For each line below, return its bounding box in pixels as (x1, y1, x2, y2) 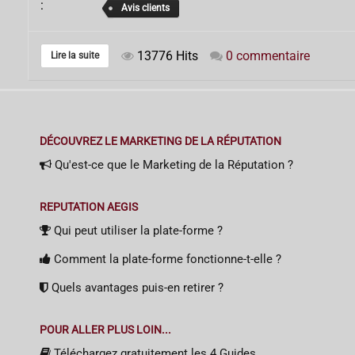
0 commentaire (226, 48, 310, 63)
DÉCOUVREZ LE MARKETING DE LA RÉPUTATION (40, 134, 281, 147)
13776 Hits (134, 48, 198, 63)
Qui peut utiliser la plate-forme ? (51, 223, 223, 238)
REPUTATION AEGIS (40, 200, 138, 213)
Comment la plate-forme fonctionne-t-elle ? (51, 251, 281, 266)
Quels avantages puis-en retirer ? (48, 280, 223, 295)
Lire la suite (51, 49, 99, 61)
